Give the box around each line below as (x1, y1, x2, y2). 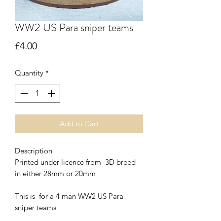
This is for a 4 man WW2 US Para (15, 191, 123, 201)
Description (15, 146, 52, 156)
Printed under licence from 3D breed (15, 157, 136, 167)
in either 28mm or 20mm (15, 169, 96, 179)
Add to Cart (59, 119, 99, 129)
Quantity (15, 68, 43, 77)
